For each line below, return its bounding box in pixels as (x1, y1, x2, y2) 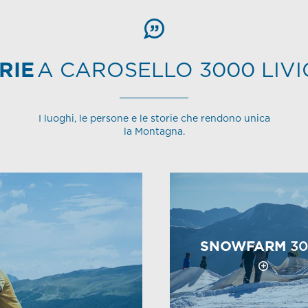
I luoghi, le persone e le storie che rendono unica (38, 111, 270, 125)
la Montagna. (123, 124, 185, 138)
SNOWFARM (199, 236, 286, 256)
